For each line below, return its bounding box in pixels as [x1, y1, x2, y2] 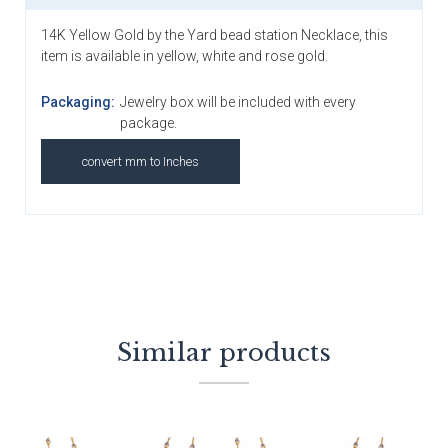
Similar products [116, 338, 332, 368]
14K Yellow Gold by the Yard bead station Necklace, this [41, 27, 388, 44]
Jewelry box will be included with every [119, 94, 356, 111]
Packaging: [41, 94, 115, 111]
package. [119, 115, 177, 132]
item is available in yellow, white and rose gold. [41, 48, 328, 65]
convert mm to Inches [82, 154, 199, 170]
